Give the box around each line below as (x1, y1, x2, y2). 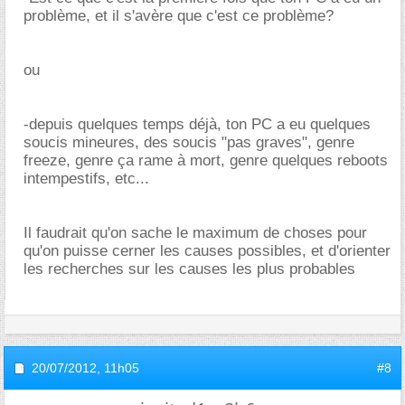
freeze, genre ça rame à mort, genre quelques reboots (24, 151, 388, 169)
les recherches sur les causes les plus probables (24, 259, 355, 278)
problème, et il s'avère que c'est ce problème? (24, 6, 334, 24)
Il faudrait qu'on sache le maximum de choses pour (24, 223, 367, 241)
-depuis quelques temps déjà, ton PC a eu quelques (24, 115, 371, 133)
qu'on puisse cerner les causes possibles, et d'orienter (24, 241, 391, 259)
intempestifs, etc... (24, 169, 149, 187)
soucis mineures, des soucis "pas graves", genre (24, 133, 354, 151)
